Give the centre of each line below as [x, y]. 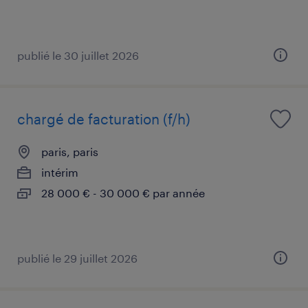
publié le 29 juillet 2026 [77, 258]
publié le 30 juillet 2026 [78, 55]
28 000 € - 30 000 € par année [123, 192]
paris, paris [70, 151]
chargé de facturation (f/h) [104, 119]
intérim [60, 172]
